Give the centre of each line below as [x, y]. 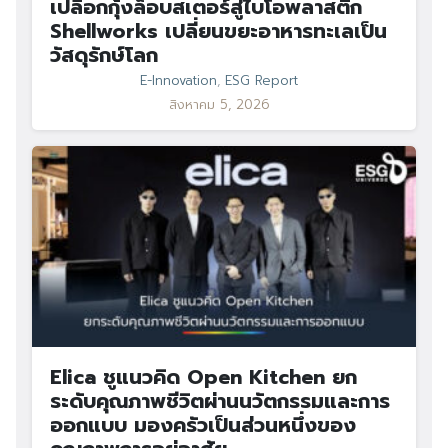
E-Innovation [178, 81]
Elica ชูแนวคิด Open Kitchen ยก [203, 377]
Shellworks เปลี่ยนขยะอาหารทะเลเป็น [218, 31]
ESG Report [261, 81]
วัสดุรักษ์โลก [104, 55]
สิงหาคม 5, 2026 [219, 105]
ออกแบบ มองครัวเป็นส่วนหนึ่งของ [203, 425]
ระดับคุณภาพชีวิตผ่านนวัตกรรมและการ [220, 401]
